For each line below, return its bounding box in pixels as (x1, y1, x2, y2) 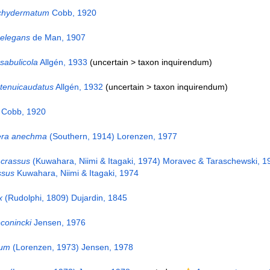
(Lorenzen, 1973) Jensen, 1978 (10, 242, 133, 252)
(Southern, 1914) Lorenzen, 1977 (46, 131, 177, 141)
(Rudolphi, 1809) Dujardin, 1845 (2, 193, 127, 202)
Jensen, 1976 (31, 218, 86, 227)
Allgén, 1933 (37, 57, 87, 67)
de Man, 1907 (30, 33, 86, 42)
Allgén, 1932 (53, 82, 103, 92)
